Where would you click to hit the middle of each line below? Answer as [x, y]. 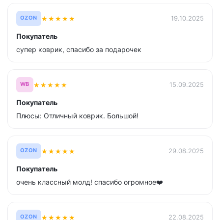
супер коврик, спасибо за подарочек [79, 49]
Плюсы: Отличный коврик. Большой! [77, 116]
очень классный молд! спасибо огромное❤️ [90, 182]
